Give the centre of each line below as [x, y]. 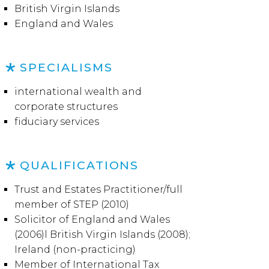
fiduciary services [56, 122]
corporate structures [66, 107]
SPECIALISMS [66, 67]
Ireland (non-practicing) [75, 249]
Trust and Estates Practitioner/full [98, 189]
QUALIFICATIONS [80, 165]
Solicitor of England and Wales [92, 219]
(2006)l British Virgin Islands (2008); [102, 234]
